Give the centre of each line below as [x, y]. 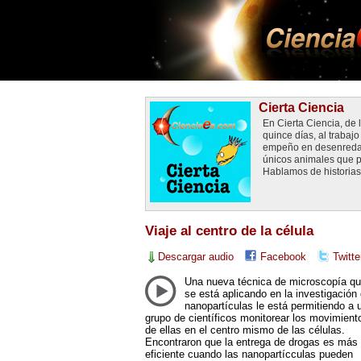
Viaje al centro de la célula [229, 231]
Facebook [283, 256]
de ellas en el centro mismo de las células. [245, 330]
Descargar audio [195, 256]
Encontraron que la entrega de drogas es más [251, 342]
